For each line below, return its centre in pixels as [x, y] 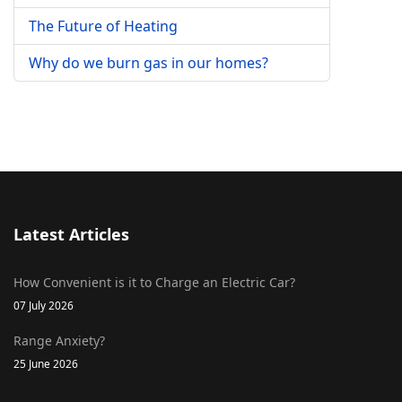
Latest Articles [71, 234]
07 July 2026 [44, 305]
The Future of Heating [103, 26]
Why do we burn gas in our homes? [149, 63]
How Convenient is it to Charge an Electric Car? [154, 282]
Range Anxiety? [59, 341]
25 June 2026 [46, 363]
